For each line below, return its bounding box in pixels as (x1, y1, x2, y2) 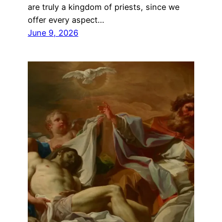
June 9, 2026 (28, 28, 78, 38)
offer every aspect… (28, 15, 104, 25)
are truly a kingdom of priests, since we (28, 2, 179, 12)
